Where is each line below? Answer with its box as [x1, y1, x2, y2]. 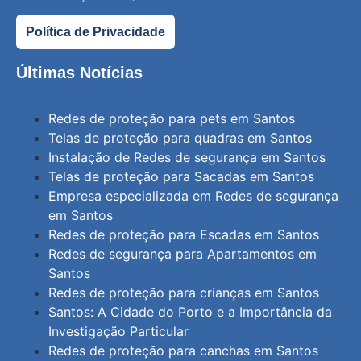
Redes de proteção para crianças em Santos [48, 284, 319, 301]
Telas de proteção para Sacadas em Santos [48, 168, 314, 185]
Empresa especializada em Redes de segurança [48, 187, 338, 204]
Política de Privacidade [26, 25, 165, 39]
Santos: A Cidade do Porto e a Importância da [48, 303, 332, 320]
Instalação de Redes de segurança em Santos [48, 148, 326, 165]
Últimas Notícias [16, 64, 143, 82]
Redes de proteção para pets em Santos [48, 110, 295, 127]
